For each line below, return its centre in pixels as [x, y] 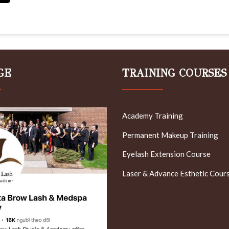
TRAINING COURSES [174, 73]
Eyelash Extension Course [166, 154]
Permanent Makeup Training [170, 135]
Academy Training [153, 116]
